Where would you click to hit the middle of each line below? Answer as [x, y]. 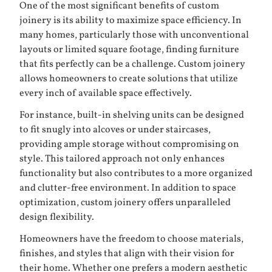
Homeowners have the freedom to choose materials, [131, 239]
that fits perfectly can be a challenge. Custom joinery [132, 64]
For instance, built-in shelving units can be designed [132, 115]
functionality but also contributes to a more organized [136, 174]
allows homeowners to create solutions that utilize [129, 79]
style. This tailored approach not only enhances [122, 159]
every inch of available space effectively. [106, 93]
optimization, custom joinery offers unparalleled [125, 203]
